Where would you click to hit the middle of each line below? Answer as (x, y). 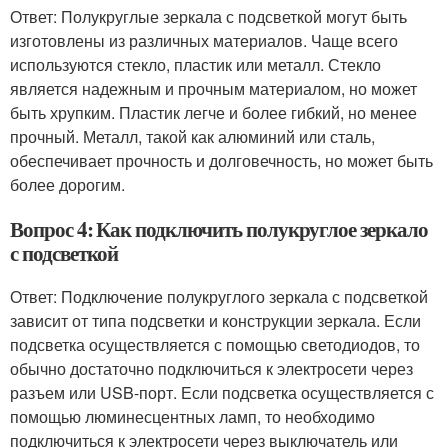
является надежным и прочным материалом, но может (213, 88)
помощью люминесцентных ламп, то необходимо (192, 416)
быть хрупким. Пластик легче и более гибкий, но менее (213, 112)
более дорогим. (67, 184)
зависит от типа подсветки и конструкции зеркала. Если (215, 320)
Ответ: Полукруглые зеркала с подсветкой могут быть (208, 16)
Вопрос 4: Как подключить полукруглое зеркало (219, 229)
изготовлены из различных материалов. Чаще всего (204, 40)
